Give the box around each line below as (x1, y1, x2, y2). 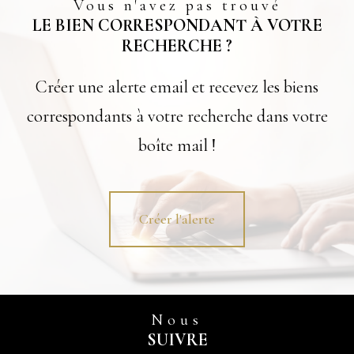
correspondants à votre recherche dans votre (26, 105, 328, 127)
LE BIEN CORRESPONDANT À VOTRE (32, 15, 322, 36)
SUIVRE (146, 329, 208, 350)
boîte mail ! (138, 134, 216, 156)
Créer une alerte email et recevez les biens (36, 76, 318, 98)
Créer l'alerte (139, 210, 215, 228)
